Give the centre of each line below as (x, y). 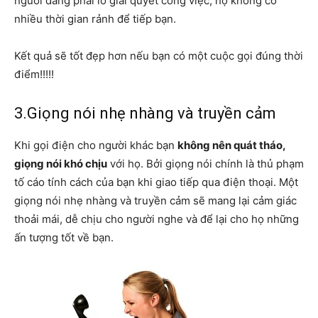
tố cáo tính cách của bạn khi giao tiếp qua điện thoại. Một (156, 182)
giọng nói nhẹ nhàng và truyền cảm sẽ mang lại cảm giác (155, 200)
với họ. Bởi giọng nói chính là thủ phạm (205, 163)
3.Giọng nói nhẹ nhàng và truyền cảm (145, 113)
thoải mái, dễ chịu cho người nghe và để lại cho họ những (157, 219)
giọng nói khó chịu (61, 163)
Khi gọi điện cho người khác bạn (96, 145)
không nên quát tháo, (231, 145)
